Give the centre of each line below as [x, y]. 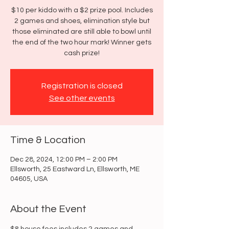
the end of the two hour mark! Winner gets [82, 42]
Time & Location [48, 140]
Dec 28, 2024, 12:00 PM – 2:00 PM [64, 159]
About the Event [48, 209]
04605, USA [29, 179]
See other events [82, 98]
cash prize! [82, 53]
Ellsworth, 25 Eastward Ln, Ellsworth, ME [75, 169]
